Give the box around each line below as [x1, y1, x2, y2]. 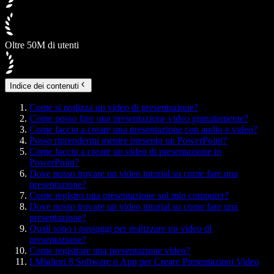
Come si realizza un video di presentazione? [29, 102, 198, 113]
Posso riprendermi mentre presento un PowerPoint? [29, 135, 227, 146]
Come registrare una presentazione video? [29, 245, 190, 256]
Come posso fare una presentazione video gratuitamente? [29, 113, 248, 124]
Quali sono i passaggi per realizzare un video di [29, 223, 212, 234]
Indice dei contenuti [10, 81, 79, 91]
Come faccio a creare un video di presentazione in [29, 146, 221, 157]
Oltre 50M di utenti [5, 40, 79, 51]
